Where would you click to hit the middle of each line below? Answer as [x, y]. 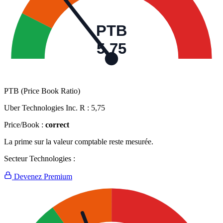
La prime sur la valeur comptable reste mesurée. [79, 142]
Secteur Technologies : [40, 159]
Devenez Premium [42, 177]
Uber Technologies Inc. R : [48, 108]
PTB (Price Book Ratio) [42, 91]
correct [57, 125]
